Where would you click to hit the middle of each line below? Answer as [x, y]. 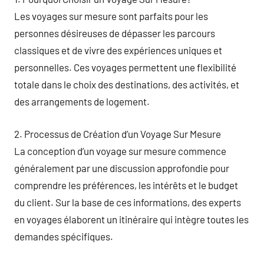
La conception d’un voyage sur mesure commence [120, 151]
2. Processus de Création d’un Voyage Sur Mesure [118, 133]
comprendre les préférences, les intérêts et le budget [126, 185]
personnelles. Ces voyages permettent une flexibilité [125, 67]
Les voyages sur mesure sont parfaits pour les [111, 16]
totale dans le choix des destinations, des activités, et [127, 84]
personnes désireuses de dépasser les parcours [115, 33]
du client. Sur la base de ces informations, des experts [128, 202]
